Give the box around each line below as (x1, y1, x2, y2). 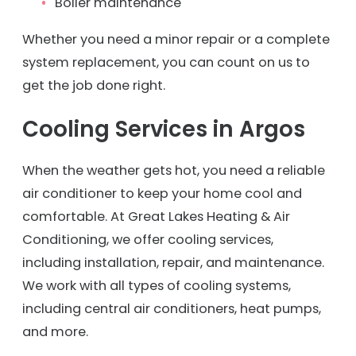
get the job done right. (22, 75, 165, 95)
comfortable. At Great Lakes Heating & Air (22, 207, 290, 226)
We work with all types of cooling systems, (22, 276, 291, 295)
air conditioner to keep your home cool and (22, 184, 302, 203)
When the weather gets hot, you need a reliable (22, 161, 325, 180)
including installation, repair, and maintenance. (22, 253, 324, 272)
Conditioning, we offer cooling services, (22, 230, 273, 249)
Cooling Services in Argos (22, 114, 305, 145)
